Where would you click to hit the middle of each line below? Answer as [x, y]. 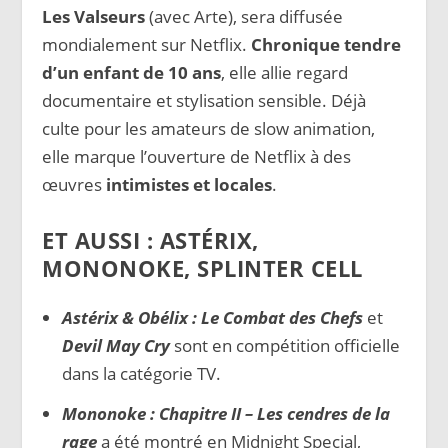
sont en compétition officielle [284, 346]
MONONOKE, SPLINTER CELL [202, 268]
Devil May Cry [115, 346]
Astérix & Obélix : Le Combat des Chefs [212, 318]
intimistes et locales [189, 184]
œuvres [74, 184]
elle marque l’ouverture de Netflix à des [197, 156]
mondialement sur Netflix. [147, 44]
